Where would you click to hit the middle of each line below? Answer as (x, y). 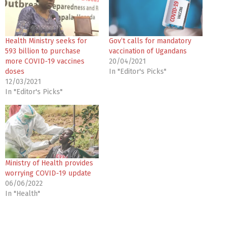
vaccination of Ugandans (148, 51)
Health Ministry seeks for (46, 41)
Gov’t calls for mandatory (150, 41)
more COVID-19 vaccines (45, 61)
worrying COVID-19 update (48, 173)
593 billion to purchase (43, 51)
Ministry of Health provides (49, 163)
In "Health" (23, 193)
